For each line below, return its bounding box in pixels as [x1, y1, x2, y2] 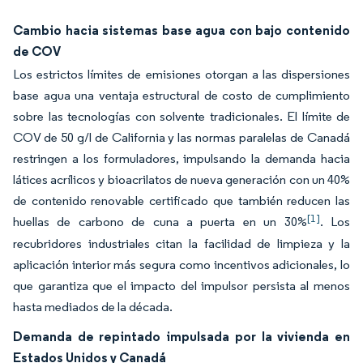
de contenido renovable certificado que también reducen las [13, 193, 350, 208]
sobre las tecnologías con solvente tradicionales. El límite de [13, 109, 350, 124]
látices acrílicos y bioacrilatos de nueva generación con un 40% [13, 172, 350, 187]
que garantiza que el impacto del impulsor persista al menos [13, 278, 350, 293]
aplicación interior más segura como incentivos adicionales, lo [13, 257, 350, 272]
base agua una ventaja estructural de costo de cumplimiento [13, 88, 350, 103]
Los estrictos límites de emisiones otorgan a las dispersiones [13, 66, 350, 82]
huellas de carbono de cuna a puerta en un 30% [13, 214, 307, 229]
